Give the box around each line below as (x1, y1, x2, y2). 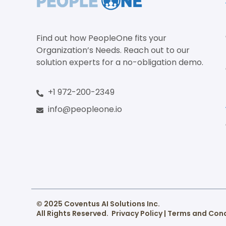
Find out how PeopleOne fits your (36, 32, 166, 44)
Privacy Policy (111, 208, 162, 219)
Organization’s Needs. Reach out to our (36, 44, 190, 56)
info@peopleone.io (47, 103, 122, 116)
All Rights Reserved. (36, 208, 111, 219)
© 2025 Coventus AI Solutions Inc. (36, 199, 161, 209)
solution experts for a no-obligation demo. (36, 56, 203, 69)
